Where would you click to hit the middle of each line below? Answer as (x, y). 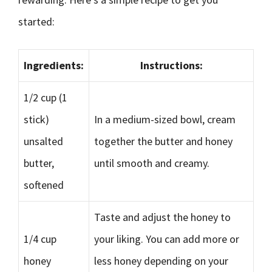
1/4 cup (40, 239)
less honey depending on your (161, 261)
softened (44, 185)
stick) (36, 119)
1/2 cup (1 (46, 97)
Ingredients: (54, 65)
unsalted (43, 141)
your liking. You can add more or (167, 239)
